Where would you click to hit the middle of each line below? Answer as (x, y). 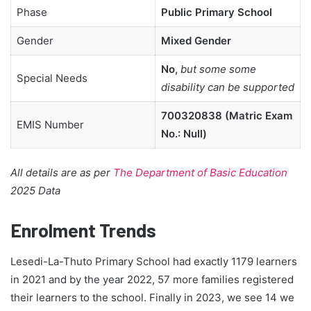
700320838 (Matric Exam (226, 115)
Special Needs (52, 78)
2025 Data (35, 191)
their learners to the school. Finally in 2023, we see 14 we (152, 297)
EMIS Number (50, 124)
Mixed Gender (196, 40)
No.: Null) (184, 133)
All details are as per (62, 173)
